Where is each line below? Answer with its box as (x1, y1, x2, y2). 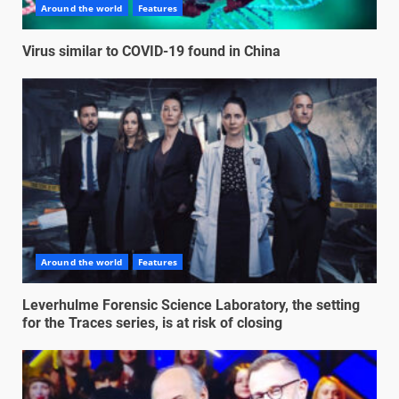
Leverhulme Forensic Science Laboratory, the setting (22, 297, 360, 314)
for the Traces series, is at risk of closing (22, 314, 282, 332)
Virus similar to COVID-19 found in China (22, 43, 281, 61)
